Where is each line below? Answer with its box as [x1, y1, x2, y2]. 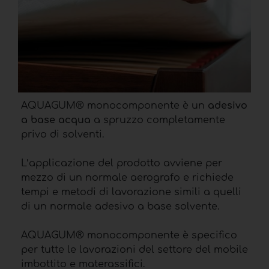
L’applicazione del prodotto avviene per [21, 158, 222, 169]
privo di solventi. [21, 129, 104, 141]
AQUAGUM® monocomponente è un [21, 100, 208, 112]
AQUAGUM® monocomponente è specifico [21, 230, 237, 241]
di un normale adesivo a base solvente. [21, 201, 219, 213]
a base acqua [21, 115, 91, 126]
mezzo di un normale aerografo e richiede [21, 172, 234, 184]
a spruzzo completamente [91, 115, 225, 126]
